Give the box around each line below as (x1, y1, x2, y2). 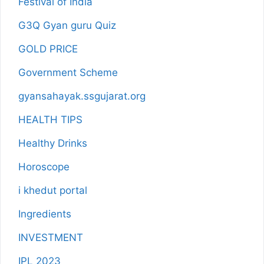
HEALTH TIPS (18, 114, 82, 126)
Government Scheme (18, 67, 118, 78)
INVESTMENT (18, 232, 83, 243)
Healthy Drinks (18, 137, 87, 149)
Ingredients (18, 208, 71, 220)
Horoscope (18, 161, 70, 173)
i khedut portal (18, 184, 87, 196)
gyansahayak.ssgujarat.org (18, 90, 146, 102)
